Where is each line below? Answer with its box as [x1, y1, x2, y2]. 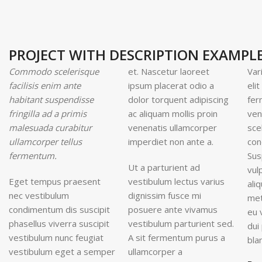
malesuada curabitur [9, 122, 92, 134]
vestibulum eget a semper [9, 246, 115, 258]
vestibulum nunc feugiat [9, 232, 104, 244]
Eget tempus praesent [9, 175, 101, 188]
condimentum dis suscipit [9, 204, 110, 216]
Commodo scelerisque [9, 65, 99, 78]
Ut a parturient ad [127, 161, 200, 174]
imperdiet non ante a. [127, 136, 213, 148]
